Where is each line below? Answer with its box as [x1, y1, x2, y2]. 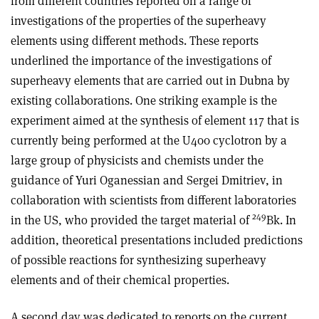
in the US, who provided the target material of [11, 211, 252, 228]
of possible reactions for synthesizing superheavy [11, 251, 266, 268]
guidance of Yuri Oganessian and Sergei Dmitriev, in [11, 172, 283, 188]
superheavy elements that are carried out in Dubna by [11, 72, 290, 88]
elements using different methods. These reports [11, 32, 258, 48]
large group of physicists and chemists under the [11, 152, 263, 168]
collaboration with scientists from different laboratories [11, 192, 296, 208]
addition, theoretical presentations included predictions [11, 231, 303, 248]
